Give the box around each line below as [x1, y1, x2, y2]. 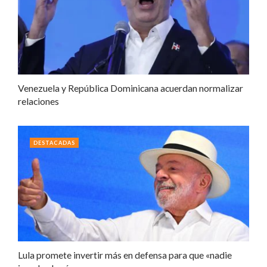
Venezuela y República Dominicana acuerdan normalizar [18, 82, 243, 94]
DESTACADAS [33, 139, 75, 146]
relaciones [18, 95, 59, 107]
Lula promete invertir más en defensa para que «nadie [18, 249, 232, 260]
